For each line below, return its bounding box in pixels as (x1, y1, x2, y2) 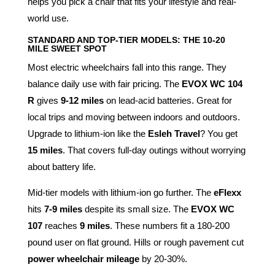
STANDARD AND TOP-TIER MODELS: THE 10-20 (27, 35, 225, 45)
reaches (42, 220, 80, 231)
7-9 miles (44, 204, 82, 215)
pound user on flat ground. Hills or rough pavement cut (27, 237, 244, 248)
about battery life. (27, 161, 96, 172)
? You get (199, 128, 238, 139)
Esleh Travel (147, 128, 200, 139)
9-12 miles (60, 95, 104, 106)
